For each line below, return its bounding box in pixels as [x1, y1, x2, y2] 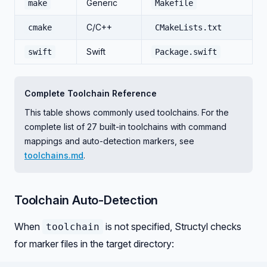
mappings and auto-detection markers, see [24, 136, 194, 146]
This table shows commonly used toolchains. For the [24, 107, 229, 117]
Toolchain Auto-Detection [14, 193, 159, 207]
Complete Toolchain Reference [24, 88, 157, 98]
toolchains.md [24, 150, 83, 160]
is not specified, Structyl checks [103, 221, 241, 232]
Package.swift [155, 47, 217, 57]
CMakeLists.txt [155, 23, 222, 32]
